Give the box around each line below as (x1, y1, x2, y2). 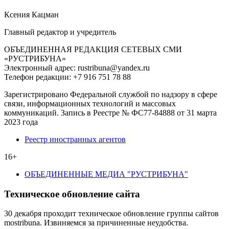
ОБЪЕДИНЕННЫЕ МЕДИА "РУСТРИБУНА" (25, 169, 188, 178)
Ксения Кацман (4, 10, 59, 19)
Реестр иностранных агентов (25, 134, 126, 144)
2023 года (4, 117, 38, 126)
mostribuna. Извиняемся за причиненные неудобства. (4, 218, 188, 227)
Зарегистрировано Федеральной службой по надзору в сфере (4, 89, 217, 99)
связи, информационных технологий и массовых (4, 99, 176, 108)
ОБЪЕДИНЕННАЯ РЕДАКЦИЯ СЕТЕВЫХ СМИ (4, 44, 182, 54)
